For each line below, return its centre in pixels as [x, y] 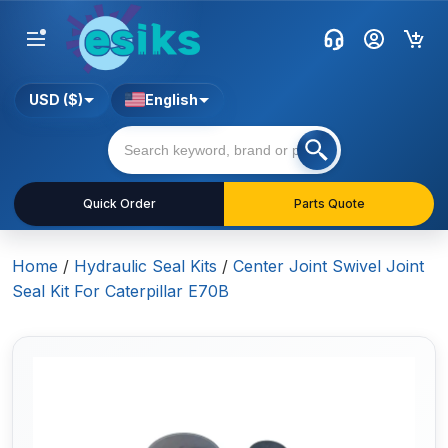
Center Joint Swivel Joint [328, 266]
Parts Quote [329, 204]
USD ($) [56, 100]
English [171, 100]
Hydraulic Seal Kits [145, 266]
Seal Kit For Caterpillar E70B [120, 291]
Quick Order [119, 204]
